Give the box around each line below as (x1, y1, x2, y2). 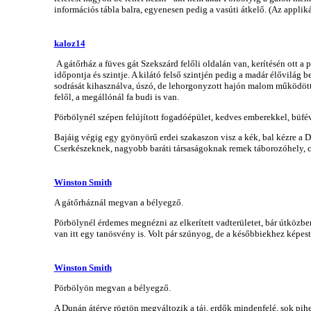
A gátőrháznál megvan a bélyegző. (53, 196, 183, 208)
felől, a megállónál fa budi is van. (53, 91, 179, 102)
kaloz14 (53, 37, 85, 49)
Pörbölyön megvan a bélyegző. (53, 282, 171, 293)
